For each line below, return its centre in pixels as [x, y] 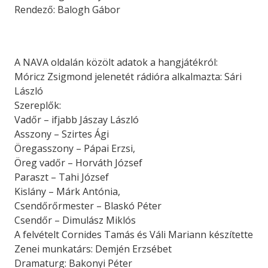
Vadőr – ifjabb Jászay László [77, 120]
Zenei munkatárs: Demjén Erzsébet [93, 249]
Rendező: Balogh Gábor [67, 10]
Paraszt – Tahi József [62, 177]
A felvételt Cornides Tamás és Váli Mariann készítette [134, 234]
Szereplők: [38, 105]
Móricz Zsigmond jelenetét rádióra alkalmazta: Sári [128, 77]
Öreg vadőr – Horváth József [78, 163]
